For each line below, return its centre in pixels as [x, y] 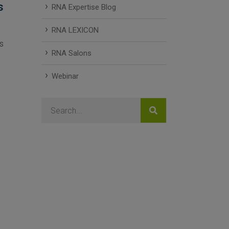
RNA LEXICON [75, 30]
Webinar [65, 76]
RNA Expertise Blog [84, 7]
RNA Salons [72, 53]
